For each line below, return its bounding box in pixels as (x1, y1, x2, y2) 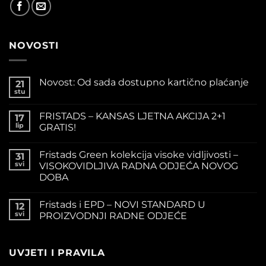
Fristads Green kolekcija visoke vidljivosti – (39, 148, 238, 160)
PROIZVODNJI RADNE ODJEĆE (39, 210, 187, 221)
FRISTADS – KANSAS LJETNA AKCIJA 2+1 (39, 110, 226, 122)
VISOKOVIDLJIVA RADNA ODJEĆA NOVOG (39, 160, 238, 172)
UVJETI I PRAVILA (9, 246, 105, 258)
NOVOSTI (9, 40, 59, 52)
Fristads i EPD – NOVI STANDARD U (39, 198, 205, 210)
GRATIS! (39, 121, 76, 133)
